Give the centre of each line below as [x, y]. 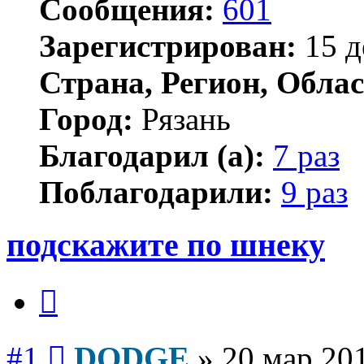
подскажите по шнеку [166, 245]
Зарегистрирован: [168, 45]
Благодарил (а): [152, 155]
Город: [86, 119]
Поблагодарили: [156, 192]
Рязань [182, 119]
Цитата [77, 285]
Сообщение [97, 341]
